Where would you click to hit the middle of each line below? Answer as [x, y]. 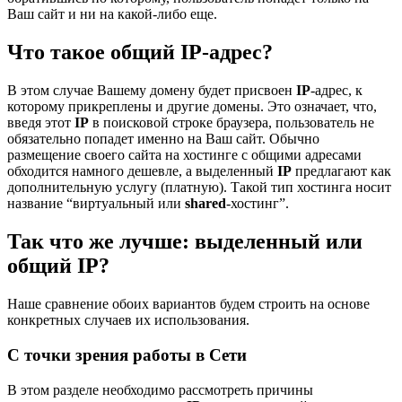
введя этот [41, 123]
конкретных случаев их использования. [128, 320]
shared [205, 204]
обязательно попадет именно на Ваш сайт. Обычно [163, 139]
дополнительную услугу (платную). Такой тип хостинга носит [199, 188]
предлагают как [341, 171]
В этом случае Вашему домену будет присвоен [152, 91]
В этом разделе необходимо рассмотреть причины [160, 389]
